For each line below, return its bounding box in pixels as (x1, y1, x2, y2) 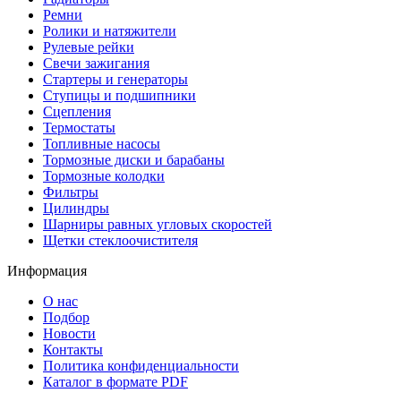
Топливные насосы (43, 135, 160, 151)
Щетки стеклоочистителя (43, 232, 198, 248)
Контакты (43, 341, 103, 357)
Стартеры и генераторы (43, 71, 188, 87)
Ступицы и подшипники (43, 87, 196, 103)
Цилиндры (43, 200, 109, 216)
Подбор (43, 309, 90, 325)
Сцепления (43, 103, 111, 119)
